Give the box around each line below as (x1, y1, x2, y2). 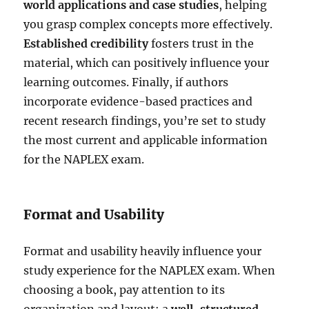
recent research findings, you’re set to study (23, 113, 266, 128)
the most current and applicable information (23, 132, 268, 147)
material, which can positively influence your (23, 55, 270, 70)
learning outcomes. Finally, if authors (23, 74, 229, 89)
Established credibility (23, 36, 149, 50)
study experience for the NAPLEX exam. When (23, 263, 276, 277)
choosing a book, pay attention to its (23, 282, 226, 297)
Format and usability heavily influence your (23, 243, 262, 258)
